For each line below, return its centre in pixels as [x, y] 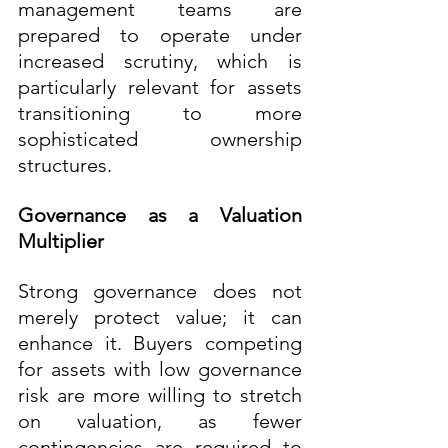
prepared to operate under [160, 34]
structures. [65, 164]
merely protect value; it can [160, 316]
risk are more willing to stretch [160, 394]
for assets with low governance [160, 368]
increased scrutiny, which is [160, 60]
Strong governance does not [160, 290]
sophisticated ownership [160, 138]
